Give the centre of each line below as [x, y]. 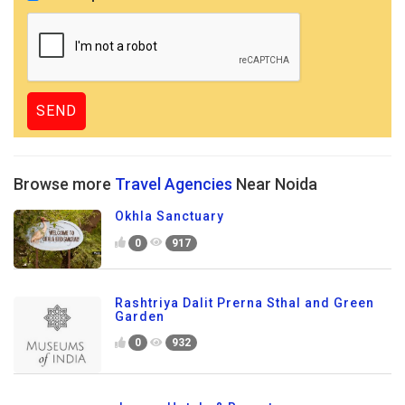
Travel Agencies [174, 184]
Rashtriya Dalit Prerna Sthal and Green [245, 302]
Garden [140, 316]
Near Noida [275, 184]
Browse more [64, 184]
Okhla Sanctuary [170, 216]
